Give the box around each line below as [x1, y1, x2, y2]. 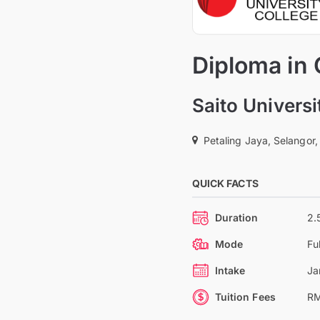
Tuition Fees [214, 291, 276, 303]
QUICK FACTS [191, 177, 259, 189]
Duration [214, 211, 259, 224]
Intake [214, 264, 246, 276]
